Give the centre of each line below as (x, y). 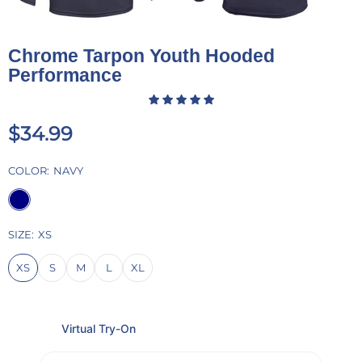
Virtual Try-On (99, 328)
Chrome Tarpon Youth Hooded (141, 55)
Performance (65, 75)
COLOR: (29, 170)
